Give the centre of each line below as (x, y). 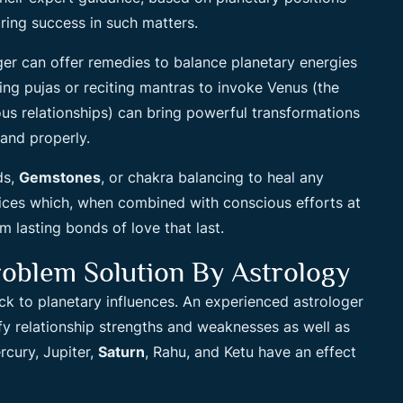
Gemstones (60, 177)
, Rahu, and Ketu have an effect (251, 352)
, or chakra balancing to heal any (212, 177)
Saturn (121, 352)
